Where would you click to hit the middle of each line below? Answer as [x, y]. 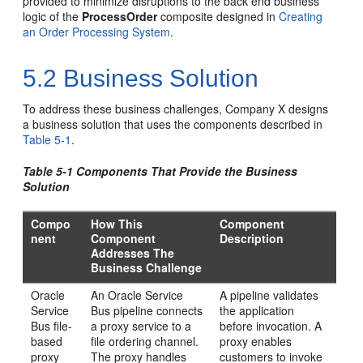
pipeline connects [157, 310]
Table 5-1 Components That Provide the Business [160, 171]
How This [117, 224]
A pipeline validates [269, 295]
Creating [301, 16]
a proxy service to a [141, 326]
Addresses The [133, 253]
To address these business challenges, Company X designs [176, 109]
